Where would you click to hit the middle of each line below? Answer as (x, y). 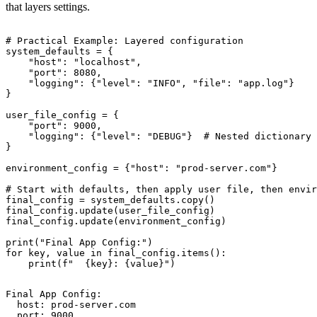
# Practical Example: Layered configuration (125, 40)
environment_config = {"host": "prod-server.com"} (142, 168)
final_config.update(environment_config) (116, 221)
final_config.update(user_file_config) (110, 210)
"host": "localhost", (74, 62)
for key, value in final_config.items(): (116, 253)
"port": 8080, (54, 72)
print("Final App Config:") (79, 242)
